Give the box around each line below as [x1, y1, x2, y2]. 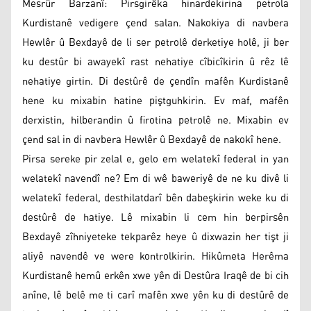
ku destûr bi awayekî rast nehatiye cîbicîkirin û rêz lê [22, 51, 289, 72]
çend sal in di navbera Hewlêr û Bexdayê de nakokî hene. [22, 129, 281, 150]
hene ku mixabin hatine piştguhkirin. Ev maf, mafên [22, 90, 289, 111]
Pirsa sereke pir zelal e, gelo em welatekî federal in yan [22, 149, 289, 169]
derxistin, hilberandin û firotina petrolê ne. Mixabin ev [22, 110, 289, 131]
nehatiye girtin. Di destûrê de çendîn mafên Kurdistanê [22, 71, 289, 92]
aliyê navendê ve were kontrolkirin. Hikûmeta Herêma [22, 246, 289, 267]
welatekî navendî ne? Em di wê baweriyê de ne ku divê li [22, 168, 289, 189]
